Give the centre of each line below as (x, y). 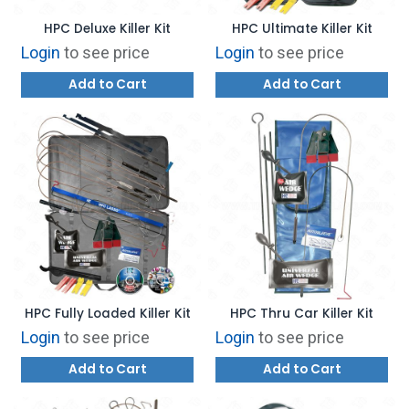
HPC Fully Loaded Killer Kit (107, 313)
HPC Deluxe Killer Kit (107, 28)
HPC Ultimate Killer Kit (302, 28)
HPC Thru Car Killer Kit (302, 313)
